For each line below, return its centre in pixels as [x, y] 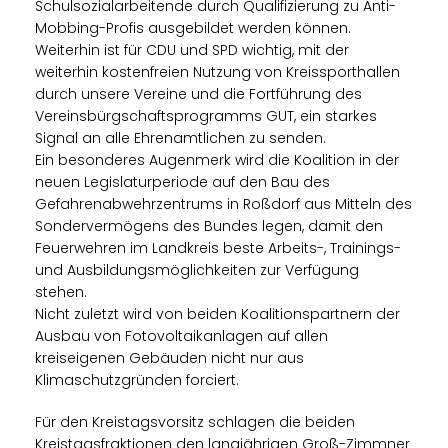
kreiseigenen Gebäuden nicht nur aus [169, 357]
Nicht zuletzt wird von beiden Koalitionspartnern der [217, 313]
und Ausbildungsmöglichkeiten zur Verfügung [197, 269]
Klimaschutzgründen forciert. [137, 379]
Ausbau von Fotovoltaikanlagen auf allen [181, 335]
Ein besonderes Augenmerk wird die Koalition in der [217, 159]
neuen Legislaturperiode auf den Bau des [182, 181]
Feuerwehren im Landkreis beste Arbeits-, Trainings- [218, 247]
